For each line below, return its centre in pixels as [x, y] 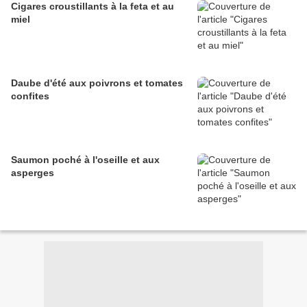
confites [30, 96]
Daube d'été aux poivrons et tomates [97, 83]
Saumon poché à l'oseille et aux [85, 160]
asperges [33, 173]
